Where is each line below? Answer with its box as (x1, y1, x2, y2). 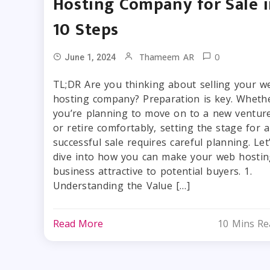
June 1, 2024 (64, 52, 116, 63)
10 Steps (52, 16, 119, 45)
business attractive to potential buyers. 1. (52, 165, 253, 178)
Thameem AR (139, 51, 194, 63)
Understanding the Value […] (52, 179, 190, 193)
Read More (52, 217, 104, 231)
